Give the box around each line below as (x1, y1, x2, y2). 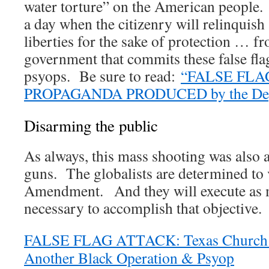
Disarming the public (24, 115, 158, 137)
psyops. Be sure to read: (24, 65, 181, 86)
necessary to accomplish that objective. (24, 198, 262, 219)
